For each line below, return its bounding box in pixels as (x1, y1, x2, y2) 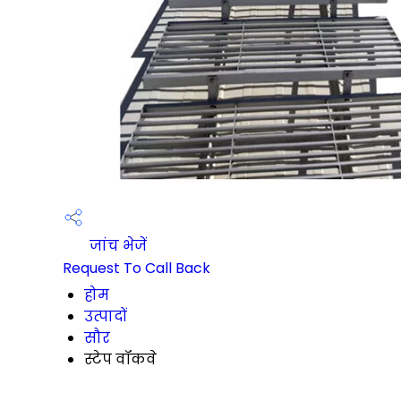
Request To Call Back (63, 258, 210, 279)
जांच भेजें (86, 235, 147, 256)
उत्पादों (84, 306, 127, 328)
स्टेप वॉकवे (84, 349, 157, 371)
